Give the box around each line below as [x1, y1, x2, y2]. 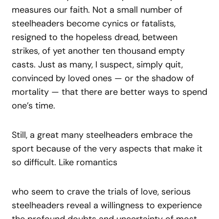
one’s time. [12, 100, 55, 112]
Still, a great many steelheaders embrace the [12, 129, 193, 141]
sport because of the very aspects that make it [12, 143, 202, 155]
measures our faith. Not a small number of [12, 4, 182, 16]
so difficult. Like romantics [12, 156, 117, 169]
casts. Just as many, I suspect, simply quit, [12, 59, 183, 71]
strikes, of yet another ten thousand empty [12, 45, 185, 57]
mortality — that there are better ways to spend [12, 86, 207, 98]
